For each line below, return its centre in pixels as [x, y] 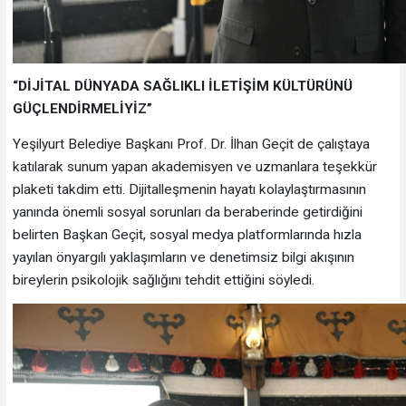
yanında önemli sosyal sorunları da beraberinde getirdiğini [187, 212]
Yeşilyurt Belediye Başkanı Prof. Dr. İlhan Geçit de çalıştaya [191, 144]
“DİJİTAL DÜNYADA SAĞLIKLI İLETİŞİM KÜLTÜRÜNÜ [182, 87]
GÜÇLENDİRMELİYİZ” [82, 109]
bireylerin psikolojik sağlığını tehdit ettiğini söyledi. [163, 280]
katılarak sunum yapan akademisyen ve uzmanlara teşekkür [194, 166]
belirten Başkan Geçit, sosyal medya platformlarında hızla [187, 234]
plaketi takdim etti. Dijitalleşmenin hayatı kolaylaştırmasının [189, 189]
